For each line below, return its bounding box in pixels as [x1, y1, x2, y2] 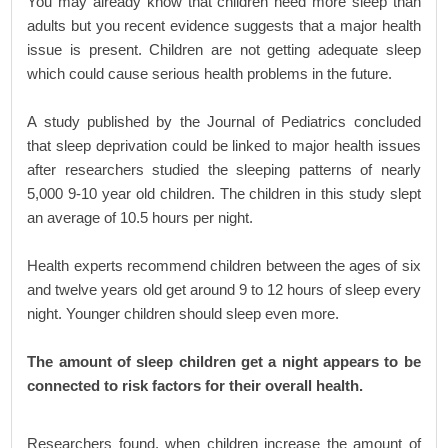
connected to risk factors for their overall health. [27, 377, 364, 394]
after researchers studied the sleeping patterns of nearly [27, 161, 421, 178]
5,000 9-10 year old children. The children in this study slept [27, 185, 421, 202]
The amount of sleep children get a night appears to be [27, 353, 421, 370]
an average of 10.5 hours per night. [27, 209, 254, 226]
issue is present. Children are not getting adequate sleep [27, 41, 421, 58]
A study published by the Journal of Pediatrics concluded [27, 113, 421, 130]
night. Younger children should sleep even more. [27, 305, 340, 322]
